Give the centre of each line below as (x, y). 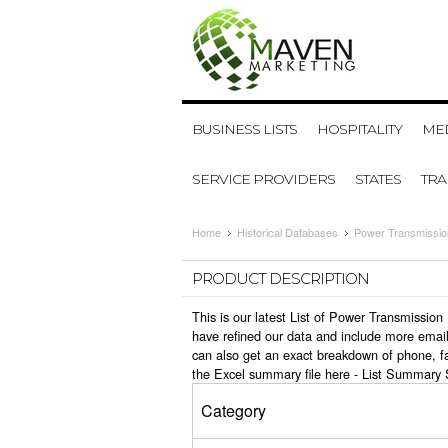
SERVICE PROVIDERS (263, 179)
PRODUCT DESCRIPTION (280, 278)
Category (233, 410)
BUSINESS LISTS (244, 129)
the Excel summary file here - (277, 373)
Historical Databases (287, 232)
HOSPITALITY (359, 129)
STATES (378, 179)
